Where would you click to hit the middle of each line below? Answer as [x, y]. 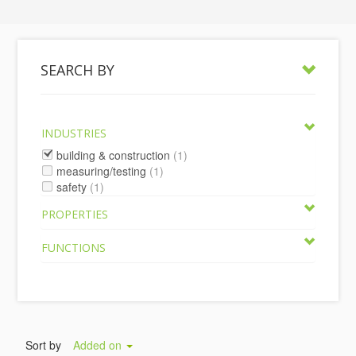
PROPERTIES [75, 214]
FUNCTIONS [74, 248]
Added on [99, 345]
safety [72, 187]
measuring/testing [102, 171]
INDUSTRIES [74, 133]
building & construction [114, 155]
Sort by [44, 345]
